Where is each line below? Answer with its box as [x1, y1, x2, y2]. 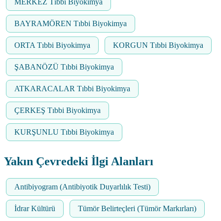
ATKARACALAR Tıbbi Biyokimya [14, 84, 130, 93]
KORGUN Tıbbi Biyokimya [113, 40, 203, 49]
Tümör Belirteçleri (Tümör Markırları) [78, 204, 196, 213]
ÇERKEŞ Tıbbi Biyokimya [14, 106, 101, 114]
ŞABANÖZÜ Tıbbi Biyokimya [14, 62, 114, 71]
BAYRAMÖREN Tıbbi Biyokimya [14, 19, 127, 28]
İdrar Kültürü [14, 204, 55, 213]
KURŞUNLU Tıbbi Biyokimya [14, 127, 114, 136]
